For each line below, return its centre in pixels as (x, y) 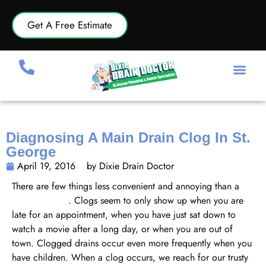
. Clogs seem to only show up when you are (156, 200)
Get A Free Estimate (70, 25)
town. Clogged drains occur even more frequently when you (132, 243)
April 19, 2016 (46, 166)
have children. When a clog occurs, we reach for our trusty (130, 257)
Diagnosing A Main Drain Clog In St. (128, 137)
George (31, 151)
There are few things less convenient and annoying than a (126, 186)
